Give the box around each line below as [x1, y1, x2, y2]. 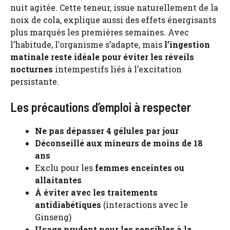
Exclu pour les [35, 162, 95, 173]
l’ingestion [164, 39, 210, 50]
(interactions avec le [101, 199, 188, 210]
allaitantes [35, 174, 82, 185]
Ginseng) [35, 211, 71, 222]
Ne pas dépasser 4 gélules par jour [35, 125, 179, 136]
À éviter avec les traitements [35, 186, 158, 198]
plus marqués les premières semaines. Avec [10, 26, 189, 37]
